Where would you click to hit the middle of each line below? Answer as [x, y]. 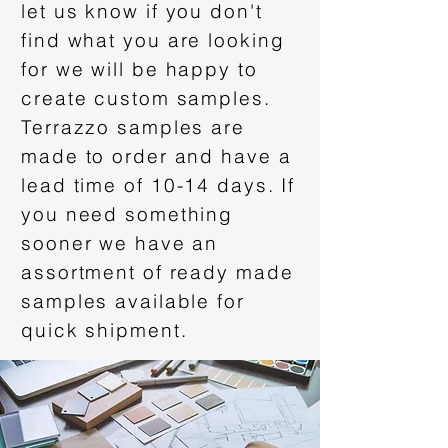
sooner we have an [120, 243]
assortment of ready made [157, 272]
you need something [127, 214]
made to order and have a [156, 156]
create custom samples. [146, 98]
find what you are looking [153, 40]
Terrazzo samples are [133, 127]
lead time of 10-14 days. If [158, 185]
